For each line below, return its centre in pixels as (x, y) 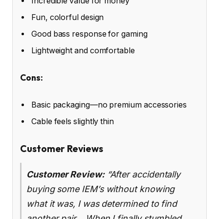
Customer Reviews (62, 149)
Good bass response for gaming (89, 34)
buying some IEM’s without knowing (101, 189)
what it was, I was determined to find (102, 203)
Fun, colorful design (68, 18)
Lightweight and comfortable (83, 51)
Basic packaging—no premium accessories (109, 105)
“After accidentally (142, 174)
